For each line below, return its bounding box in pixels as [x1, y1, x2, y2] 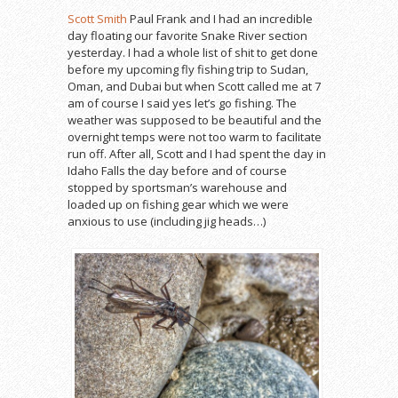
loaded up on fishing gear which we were [68, 195, 289, 212]
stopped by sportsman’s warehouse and [68, 179, 287, 195]
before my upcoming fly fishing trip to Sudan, [68, 60, 308, 77]
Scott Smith [68, 10, 127, 27]
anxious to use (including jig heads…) [68, 212, 266, 229]
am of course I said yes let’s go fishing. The [68, 94, 297, 111]
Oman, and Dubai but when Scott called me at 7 [68, 77, 321, 94]
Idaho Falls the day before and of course [68, 162, 287, 179]
